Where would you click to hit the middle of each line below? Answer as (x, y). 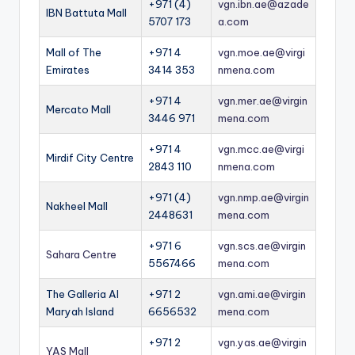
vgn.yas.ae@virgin (262, 342)
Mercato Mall (78, 109)
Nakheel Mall (77, 206)
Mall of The (74, 52)
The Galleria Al (82, 294)
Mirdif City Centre (90, 157)
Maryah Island (80, 311)
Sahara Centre (81, 254)
